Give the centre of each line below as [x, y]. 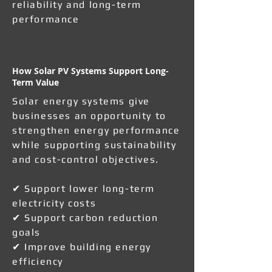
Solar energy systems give [81, 101]
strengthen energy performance [96, 130]
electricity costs [54, 203]
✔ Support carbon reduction [85, 218]
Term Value [36, 82]
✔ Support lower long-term [84, 189]
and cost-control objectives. [86, 159]
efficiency [38, 261]
